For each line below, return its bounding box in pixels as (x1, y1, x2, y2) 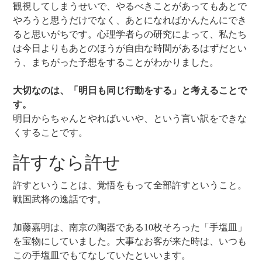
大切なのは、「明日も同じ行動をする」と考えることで (13, 85, 247, 95)
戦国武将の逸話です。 (13, 194, 107, 204)
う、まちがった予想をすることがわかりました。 (13, 57, 219, 67)
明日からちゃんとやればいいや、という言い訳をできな (13, 113, 247, 123)
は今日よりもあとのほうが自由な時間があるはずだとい (13, 43, 247, 53)
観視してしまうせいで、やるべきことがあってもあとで (13, 1, 247, 11)
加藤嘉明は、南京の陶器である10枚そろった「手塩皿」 (13, 222, 247, 232)
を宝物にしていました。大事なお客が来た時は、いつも (13, 236, 247, 246)
